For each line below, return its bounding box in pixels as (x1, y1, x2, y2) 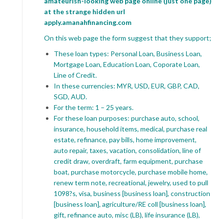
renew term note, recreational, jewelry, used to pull (54, 178, 208, 187)
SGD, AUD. (54, 92, 87, 101)
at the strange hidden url (44, 7, 125, 16)
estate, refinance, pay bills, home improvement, (54, 135, 197, 144)
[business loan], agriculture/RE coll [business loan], (54, 199, 206, 208)
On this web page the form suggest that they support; (44, 33, 211, 42)
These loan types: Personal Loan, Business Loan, (54, 49, 202, 58)
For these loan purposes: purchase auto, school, (54, 113, 199, 122)
